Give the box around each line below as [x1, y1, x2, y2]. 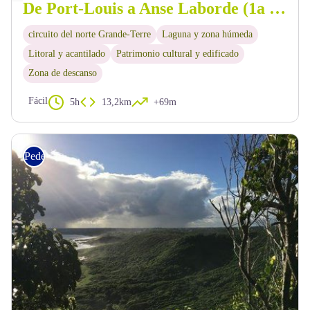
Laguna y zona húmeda [162, 28, 253, 39]
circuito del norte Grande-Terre [28, 28, 151, 39]
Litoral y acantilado [28, 48, 105, 59]
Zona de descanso [28, 67, 97, 78]
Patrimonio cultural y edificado [116, 48, 239, 59]
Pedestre [24, 149, 61, 162]
